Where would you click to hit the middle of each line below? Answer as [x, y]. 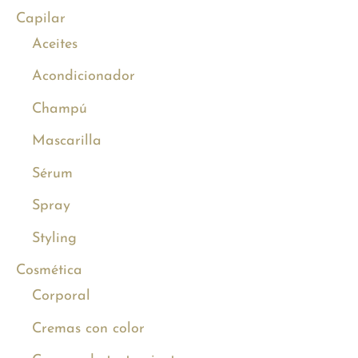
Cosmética [49, 271]
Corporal [61, 296]
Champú [60, 109]
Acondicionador [84, 77]
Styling [54, 238]
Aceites [55, 44]
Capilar [41, 18]
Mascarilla [67, 141]
